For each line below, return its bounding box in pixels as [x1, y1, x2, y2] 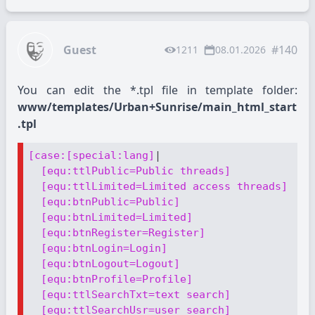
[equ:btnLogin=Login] [41, 242, 168, 255]
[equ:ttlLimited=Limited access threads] [41, 180, 288, 193]
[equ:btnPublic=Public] [41, 195, 181, 209]
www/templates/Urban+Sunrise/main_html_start [18, 99, 297, 115]
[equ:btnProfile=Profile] [41, 273, 193, 286]
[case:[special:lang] [28, 149, 155, 162]
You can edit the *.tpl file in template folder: [18, 82, 297, 98]
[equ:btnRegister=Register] [41, 226, 206, 240]
